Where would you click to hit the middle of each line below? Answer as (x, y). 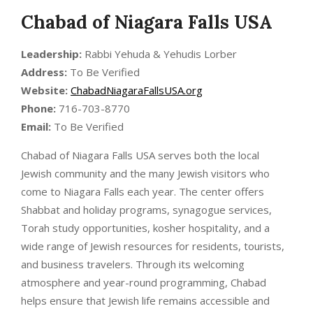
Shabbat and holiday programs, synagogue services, (146, 209)
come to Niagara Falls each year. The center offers (143, 191)
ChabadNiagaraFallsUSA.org (137, 90)
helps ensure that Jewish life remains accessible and (145, 300)
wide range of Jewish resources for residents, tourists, (153, 246)
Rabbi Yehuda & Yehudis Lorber (159, 53)
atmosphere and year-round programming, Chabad (144, 282)
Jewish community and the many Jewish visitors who (145, 173)
